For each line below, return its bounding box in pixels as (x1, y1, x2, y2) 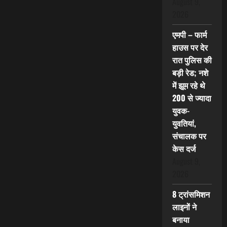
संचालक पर (172, 130, 206, 142)
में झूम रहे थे (172, 79, 205, 92)
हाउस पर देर (172, 41, 208, 54)
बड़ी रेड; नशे (172, 66, 208, 79)
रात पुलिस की (172, 54, 212, 66)
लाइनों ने (172, 201, 197, 213)
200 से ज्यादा (172, 92, 211, 104)
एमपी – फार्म (172, 28, 207, 41)
